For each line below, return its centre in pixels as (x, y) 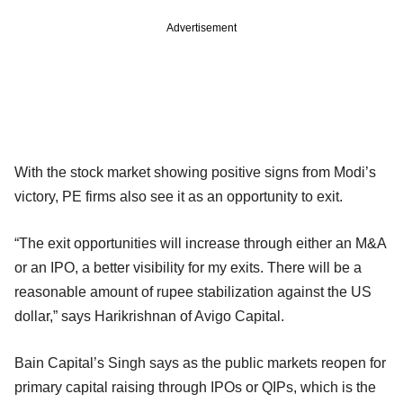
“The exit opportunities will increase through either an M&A (200, 243)
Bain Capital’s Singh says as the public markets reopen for (200, 363)
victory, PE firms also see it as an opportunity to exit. (179, 196)
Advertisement (201, 27)
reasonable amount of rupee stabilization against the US (193, 291)
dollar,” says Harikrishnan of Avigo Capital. (149, 316)
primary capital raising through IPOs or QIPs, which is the (195, 387)
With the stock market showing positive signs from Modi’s (195, 172)
